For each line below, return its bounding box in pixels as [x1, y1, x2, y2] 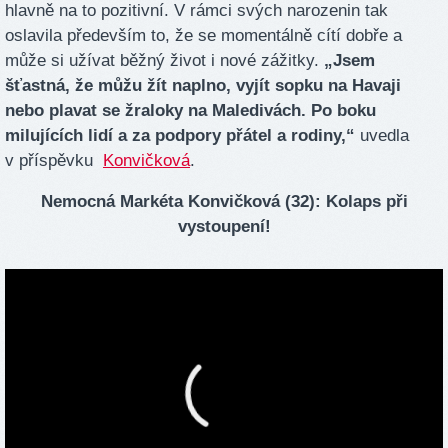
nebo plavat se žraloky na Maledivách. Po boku [5, 100, 376, 120]
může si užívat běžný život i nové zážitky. [5, 50, 324, 70]
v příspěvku [5, 150, 103, 170]
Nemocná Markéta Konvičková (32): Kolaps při [40, 192, 408, 212]
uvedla [355, 125, 409, 145]
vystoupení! [177, 217, 271, 237]
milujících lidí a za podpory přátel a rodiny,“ [5, 125, 355, 145]
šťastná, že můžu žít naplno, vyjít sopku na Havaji [5, 75, 401, 95]
